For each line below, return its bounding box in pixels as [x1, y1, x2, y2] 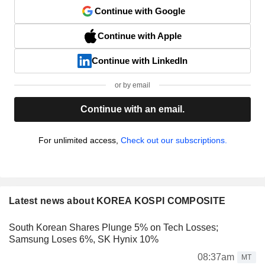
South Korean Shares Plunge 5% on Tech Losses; [9, 222, 218, 232]
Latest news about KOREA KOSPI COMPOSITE [9, 195, 226, 206]
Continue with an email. [80, 104, 185, 114]
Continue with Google [94, 5, 185, 16]
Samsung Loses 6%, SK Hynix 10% [9, 234, 159, 244]
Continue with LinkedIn [92, 55, 188, 66]
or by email [115, 80, 150, 89]
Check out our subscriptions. [120, 135, 227, 145]
